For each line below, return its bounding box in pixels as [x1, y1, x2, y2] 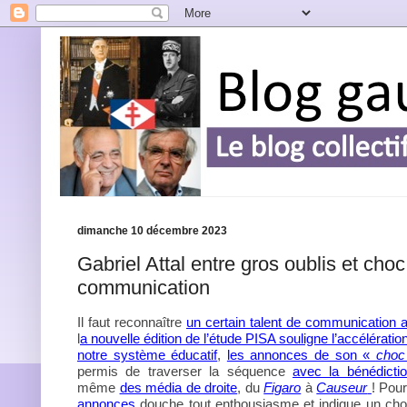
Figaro [263, 380, 302, 395]
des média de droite [119, 380, 238, 395]
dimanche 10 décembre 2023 [77, 224, 227, 237]
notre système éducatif [77, 347, 218, 362]
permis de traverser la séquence [77, 363, 293, 379]
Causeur [316, 380, 368, 395]
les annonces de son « [226, 347, 376, 362]
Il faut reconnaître [77, 314, 186, 330]
